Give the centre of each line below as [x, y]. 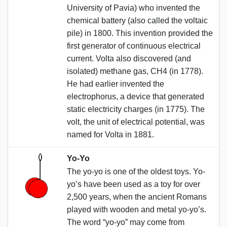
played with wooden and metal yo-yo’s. [137, 209]
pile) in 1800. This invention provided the [140, 33]
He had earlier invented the [116, 84]
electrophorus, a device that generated [136, 96]
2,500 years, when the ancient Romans [137, 197]
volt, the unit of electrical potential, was [136, 122]
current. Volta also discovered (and [129, 58]
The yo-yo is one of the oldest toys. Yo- [136, 171]
